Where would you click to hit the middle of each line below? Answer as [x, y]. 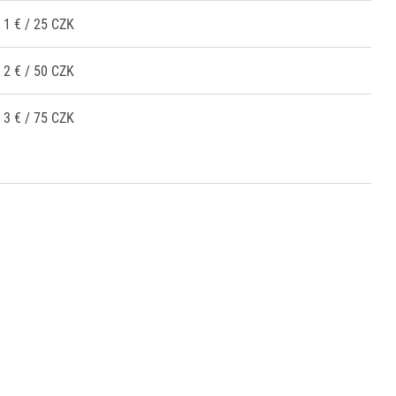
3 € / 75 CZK [39, 118]
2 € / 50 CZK [39, 71]
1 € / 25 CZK [39, 24]
